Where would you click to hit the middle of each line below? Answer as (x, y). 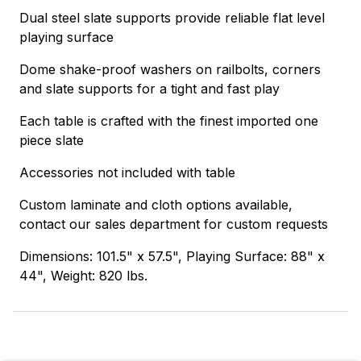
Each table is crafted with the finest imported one (169, 120)
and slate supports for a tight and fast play (149, 88)
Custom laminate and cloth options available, (156, 204)
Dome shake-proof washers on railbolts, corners (170, 69)
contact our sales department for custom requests (174, 224)
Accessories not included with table (127, 172)
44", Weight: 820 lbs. (83, 275)
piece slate (52, 140)
